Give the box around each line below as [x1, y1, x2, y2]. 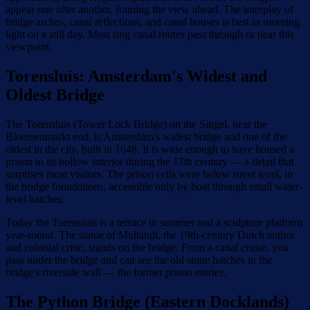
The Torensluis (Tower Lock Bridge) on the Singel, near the [6, 118, 267, 131]
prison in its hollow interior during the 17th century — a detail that [6, 156, 294, 168]
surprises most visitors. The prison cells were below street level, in [6, 168, 293, 181]
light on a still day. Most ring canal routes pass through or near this [6, 28, 294, 41]
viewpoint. [6, 41, 52, 53]
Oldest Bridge [6, 86, 104, 104]
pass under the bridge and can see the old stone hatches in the [6, 254, 272, 266]
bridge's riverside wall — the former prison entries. [6, 266, 226, 279]
